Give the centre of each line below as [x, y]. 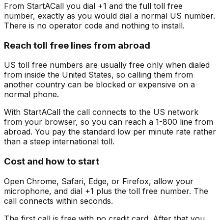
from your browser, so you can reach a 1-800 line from [109, 122]
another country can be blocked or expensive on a [99, 85]
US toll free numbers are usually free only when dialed [107, 65]
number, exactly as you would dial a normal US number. [110, 15]
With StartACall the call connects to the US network [101, 112]
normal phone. [31, 95]
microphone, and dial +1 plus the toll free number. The [106, 191]
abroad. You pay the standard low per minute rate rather [110, 132]
